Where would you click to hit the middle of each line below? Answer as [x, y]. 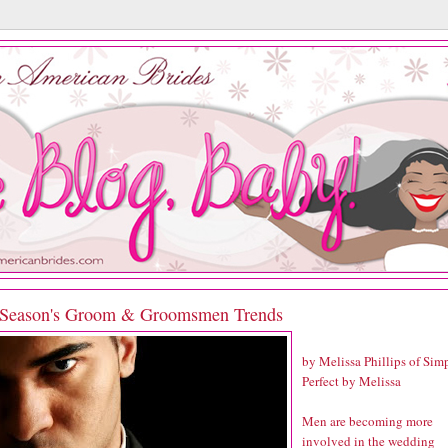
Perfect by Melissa [351, 380]
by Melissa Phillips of [362, 360]
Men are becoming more [367, 420]
